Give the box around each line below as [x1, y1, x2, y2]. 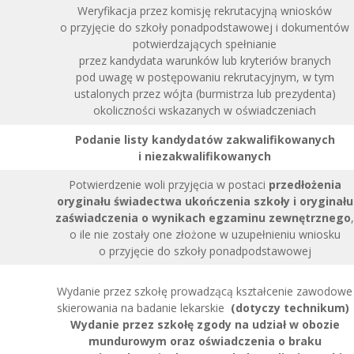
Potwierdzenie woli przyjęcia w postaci [68, 177, 269, 192]
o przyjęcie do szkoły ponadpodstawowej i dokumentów [60, 20, 349, 35]
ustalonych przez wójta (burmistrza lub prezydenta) [73, 86, 336, 101]
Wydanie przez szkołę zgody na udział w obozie [70, 317, 340, 332]
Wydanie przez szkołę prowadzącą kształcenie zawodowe [57, 284, 352, 299]
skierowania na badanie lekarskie [57, 300, 231, 315]
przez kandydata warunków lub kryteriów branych [78, 53, 331, 68]
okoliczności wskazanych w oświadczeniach [93, 103, 316, 118]
